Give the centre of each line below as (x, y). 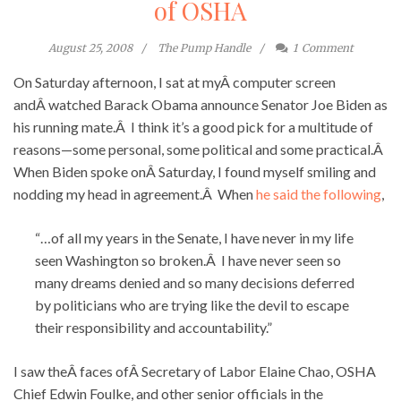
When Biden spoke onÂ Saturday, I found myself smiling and (195, 171)
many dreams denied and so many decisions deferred (195, 282)
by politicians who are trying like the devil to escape (192, 304)
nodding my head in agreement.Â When (135, 193)
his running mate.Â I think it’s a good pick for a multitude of (193, 126)
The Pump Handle (204, 47)
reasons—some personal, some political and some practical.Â (200, 149)
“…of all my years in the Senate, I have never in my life (194, 237)
